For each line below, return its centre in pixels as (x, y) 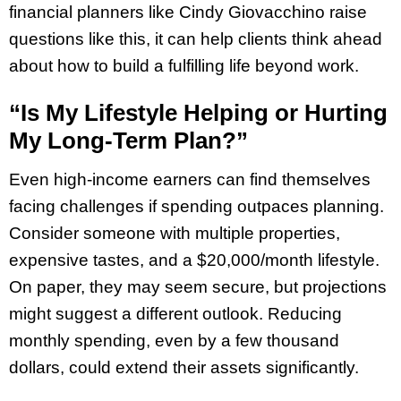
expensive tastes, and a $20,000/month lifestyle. (194, 260)
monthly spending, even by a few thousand (174, 341)
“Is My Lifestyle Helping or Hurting (198, 113)
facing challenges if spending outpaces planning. (196, 207)
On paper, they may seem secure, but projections (198, 287)
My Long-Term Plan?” (128, 141)
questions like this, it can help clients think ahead (196, 38)
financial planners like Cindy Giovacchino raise (188, 12)
